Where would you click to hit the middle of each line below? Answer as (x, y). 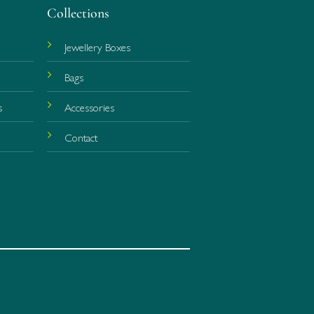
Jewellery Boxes (98, 47)
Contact (81, 137)
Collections (78, 14)
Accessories (90, 107)
